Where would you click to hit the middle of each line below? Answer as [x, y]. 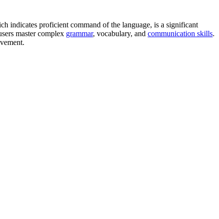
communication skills [180, 33]
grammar [79, 33]
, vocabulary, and [120, 33]
